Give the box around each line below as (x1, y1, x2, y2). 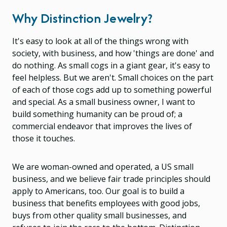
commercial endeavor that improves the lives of (12, 120, 192, 132)
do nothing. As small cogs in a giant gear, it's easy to (12, 59, 210, 71)
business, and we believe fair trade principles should (12, 173, 210, 184)
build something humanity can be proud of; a (12, 108, 182, 120)
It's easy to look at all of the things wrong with (12, 35, 188, 47)
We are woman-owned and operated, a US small (12, 161, 194, 172)
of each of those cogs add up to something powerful (12, 84, 211, 95)
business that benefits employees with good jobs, (12, 197, 200, 209)
